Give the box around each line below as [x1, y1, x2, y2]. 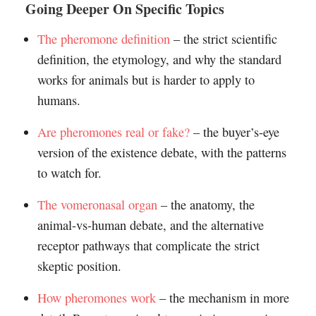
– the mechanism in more [155, 289, 289, 307]
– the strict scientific [169, 30, 277, 48]
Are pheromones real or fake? [37, 123, 190, 141]
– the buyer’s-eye [189, 123, 279, 141]
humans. [37, 92, 80, 109]
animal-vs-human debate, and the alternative [37, 217, 264, 234]
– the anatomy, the [157, 196, 255, 214]
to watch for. [37, 164, 102, 182]
